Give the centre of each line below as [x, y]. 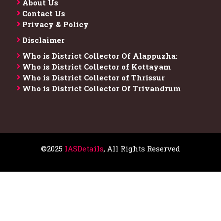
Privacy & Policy [55, 24]
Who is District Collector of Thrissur [93, 77]
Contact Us [44, 13]
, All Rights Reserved [142, 148]
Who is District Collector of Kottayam [96, 66]
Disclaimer [43, 40]
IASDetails [84, 148]
